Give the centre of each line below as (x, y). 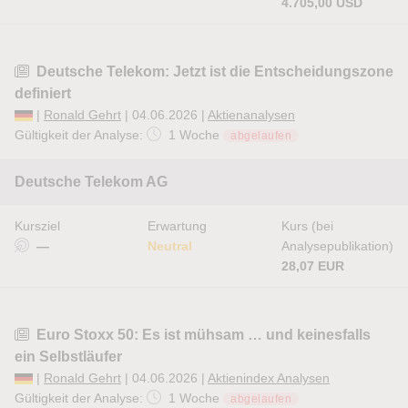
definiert (43, 93)
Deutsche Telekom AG (91, 182)
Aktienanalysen (251, 115)
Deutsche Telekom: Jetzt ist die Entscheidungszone (215, 71)
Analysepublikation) (337, 246)
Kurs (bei (307, 226)
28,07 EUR (313, 266)
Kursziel (37, 226)
